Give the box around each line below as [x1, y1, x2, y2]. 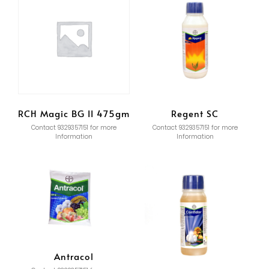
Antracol [54, 249, 94, 262]
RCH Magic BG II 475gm [18, 106, 130, 119]
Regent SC [171, 106, 219, 119]
